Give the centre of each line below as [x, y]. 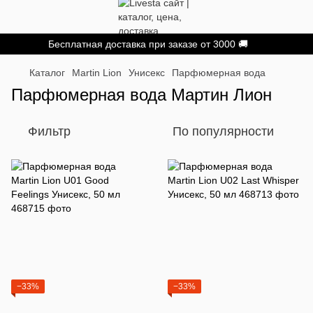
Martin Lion [97, 73]
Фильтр [49, 131]
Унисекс [147, 73]
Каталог [47, 73]
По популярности [223, 131]
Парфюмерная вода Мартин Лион [141, 95]
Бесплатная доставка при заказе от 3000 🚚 [148, 44]
